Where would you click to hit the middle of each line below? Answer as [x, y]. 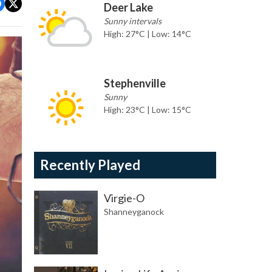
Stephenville [135, 83]
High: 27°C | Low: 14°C [148, 34]
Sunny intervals [133, 21]
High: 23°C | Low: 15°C [148, 110]
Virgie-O [124, 198]
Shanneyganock [134, 212]
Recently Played [90, 165]
